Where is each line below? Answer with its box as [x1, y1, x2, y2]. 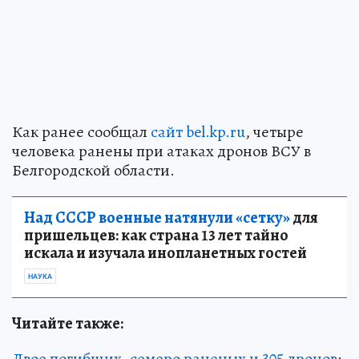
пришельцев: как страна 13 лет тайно [24, 224, 288, 246]
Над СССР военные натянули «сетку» [24, 207, 290, 228]
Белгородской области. [12, 159, 175, 181]
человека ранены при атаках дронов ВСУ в [12, 140, 311, 162]
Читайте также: [12, 313, 123, 334]
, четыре [245, 121, 304, 143]
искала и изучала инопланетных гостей [24, 242, 307, 264]
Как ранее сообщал [12, 121, 151, 143]
